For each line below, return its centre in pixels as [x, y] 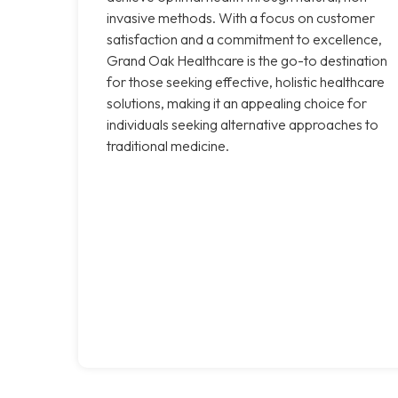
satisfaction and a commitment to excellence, [244, 39]
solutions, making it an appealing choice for [237, 103]
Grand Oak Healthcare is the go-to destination [247, 60]
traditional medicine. [168, 145]
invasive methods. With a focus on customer [241, 17]
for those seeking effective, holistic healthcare [246, 81]
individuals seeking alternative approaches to [243, 124]
